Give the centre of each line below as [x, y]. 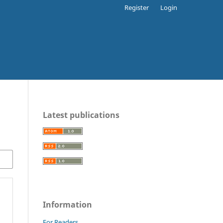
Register [137, 7]
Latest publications [81, 115]
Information [67, 204]
